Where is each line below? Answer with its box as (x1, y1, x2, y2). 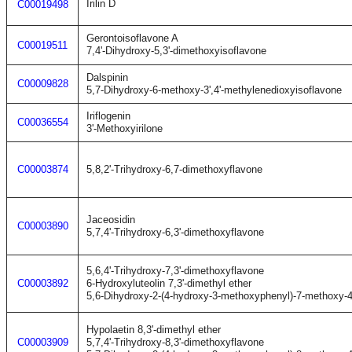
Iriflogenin (86, 110, 130, 122)
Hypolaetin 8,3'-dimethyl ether (86, 324, 221, 335)
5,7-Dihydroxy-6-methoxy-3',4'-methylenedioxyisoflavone (86, 84, 342, 96)
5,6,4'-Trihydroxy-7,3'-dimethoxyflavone (86, 265, 264, 277)
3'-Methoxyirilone (86, 123, 163, 134)
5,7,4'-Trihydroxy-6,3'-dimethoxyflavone (86, 226, 264, 238)
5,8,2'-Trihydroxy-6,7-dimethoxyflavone (86, 163, 262, 175)
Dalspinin (86, 71, 128, 83)
